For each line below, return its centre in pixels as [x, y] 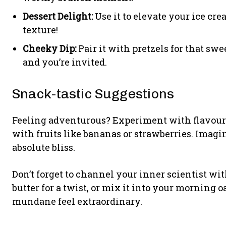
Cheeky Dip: [49, 48]
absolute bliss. [44, 147]
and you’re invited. [65, 62]
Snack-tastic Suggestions [93, 94]
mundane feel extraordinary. [77, 201]
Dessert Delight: [58, 16]
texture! [40, 30]
